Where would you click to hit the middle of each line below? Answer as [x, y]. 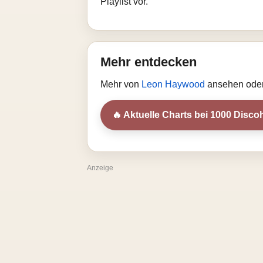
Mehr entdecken [149, 62]
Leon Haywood [174, 84]
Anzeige [100, 168]
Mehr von [121, 84]
